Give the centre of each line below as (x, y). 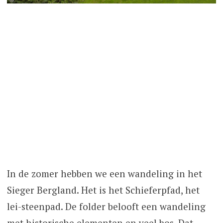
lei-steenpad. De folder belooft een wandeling (106, 207)
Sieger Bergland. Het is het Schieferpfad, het (103, 190)
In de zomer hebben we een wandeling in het (104, 174)
